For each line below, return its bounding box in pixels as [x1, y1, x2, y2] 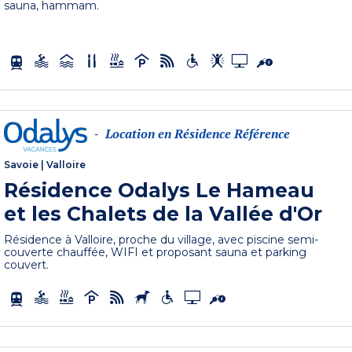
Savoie [4, 159, 39, 171]
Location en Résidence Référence [105, 125, 291, 143]
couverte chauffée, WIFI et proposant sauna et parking [4, 245, 307, 260]
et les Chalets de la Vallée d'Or [4, 202, 323, 226]
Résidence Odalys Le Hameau [4, 178, 315, 203]
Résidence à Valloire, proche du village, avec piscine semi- [4, 233, 319, 247]
